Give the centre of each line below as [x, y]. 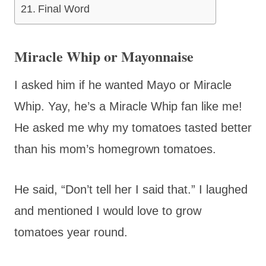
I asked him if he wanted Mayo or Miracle [123, 85]
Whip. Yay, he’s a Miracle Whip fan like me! [128, 106]
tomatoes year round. [71, 232]
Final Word [64, 9]
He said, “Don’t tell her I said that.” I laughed [131, 189]
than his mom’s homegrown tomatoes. [115, 149]
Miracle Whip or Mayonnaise [104, 56]
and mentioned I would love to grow [108, 210]
